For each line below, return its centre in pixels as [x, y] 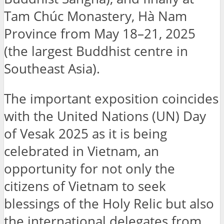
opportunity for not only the [89, 169]
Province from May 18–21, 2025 [100, 33]
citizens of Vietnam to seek [85, 186]
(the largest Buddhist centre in [96, 51]
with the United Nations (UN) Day [105, 116]
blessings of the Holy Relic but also [109, 204]
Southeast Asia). [52, 68]
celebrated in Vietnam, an [81, 151]
